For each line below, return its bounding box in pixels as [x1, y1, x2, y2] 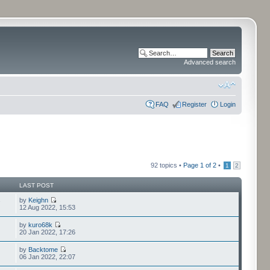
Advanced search [184, 58, 236, 66]
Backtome [28, 246, 58, 253]
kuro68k [28, 221, 53, 228]
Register [182, 100, 207, 108]
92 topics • [151, 162, 183, 169]
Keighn [28, 196, 49, 204]
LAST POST [19, 182, 54, 189]
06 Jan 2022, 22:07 [19, 253, 76, 260]
